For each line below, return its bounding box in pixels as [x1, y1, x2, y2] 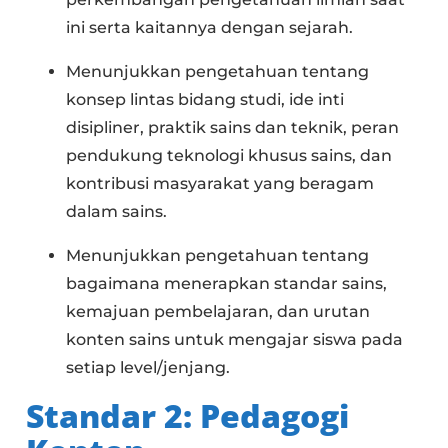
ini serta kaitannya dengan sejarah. [66, 18, 354, 37]
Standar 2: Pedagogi [26, 394, 350, 437]
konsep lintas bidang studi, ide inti [66, 90, 345, 109]
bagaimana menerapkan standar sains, [66, 274, 388, 293]
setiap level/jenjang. [66, 358, 231, 377]
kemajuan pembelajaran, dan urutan [66, 302, 371, 321]
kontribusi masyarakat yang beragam [66, 174, 375, 193]
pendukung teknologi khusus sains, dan [66, 146, 393, 165]
